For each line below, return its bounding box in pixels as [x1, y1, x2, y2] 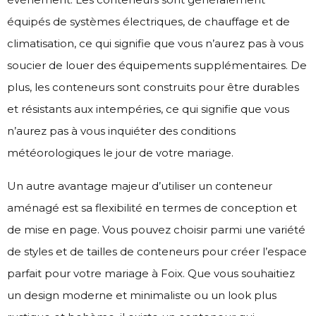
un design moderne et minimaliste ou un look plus [7, 288, 276, 302]
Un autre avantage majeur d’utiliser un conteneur [7, 178, 272, 193]
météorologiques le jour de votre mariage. [7, 145, 233, 159]
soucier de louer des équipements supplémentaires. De [7, 58, 307, 72]
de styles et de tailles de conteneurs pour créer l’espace [7, 244, 307, 258]
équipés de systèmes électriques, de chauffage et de [7, 14, 290, 28]
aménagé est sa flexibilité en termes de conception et [7, 200, 297, 214]
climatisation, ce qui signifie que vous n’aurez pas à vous [7, 36, 303, 50]
